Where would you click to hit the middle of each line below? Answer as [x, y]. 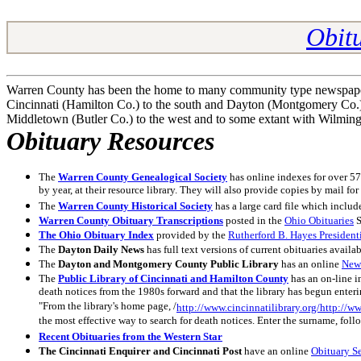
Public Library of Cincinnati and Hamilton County [173, 278]
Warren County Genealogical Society [143, 177]
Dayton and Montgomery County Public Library [168, 264]
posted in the [254, 220]
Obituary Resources [110, 141]
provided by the [191, 235]
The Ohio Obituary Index [96, 235]
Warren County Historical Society [135, 206]
